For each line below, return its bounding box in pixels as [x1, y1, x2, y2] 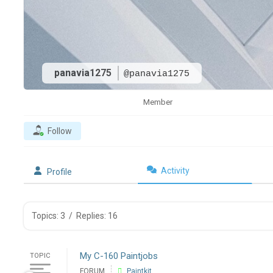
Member [143, 97, 172, 107]
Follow [47, 126, 72, 136]
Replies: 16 [76, 211, 118, 221]
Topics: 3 [31, 211, 65, 221]
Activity [161, 166, 190, 176]
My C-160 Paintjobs [79, 250, 158, 262]
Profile [46, 167, 72, 177]
